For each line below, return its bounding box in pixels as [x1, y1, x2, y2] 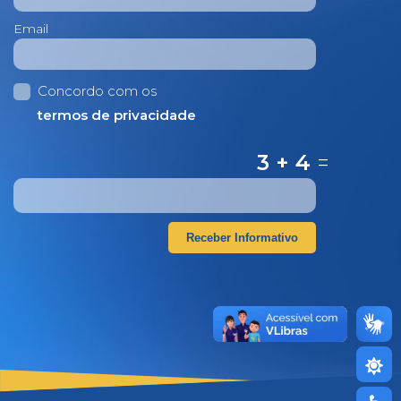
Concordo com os [38, 82, 157, 99]
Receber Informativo [186, 231, 298, 244]
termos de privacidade [38, 107, 196, 124]
